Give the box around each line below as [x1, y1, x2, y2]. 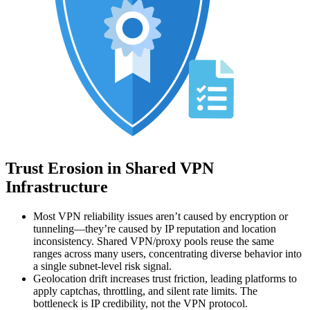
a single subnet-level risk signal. [33, 259, 172, 272]
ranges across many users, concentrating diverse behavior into [33, 247, 302, 259]
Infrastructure [6, 177, 108, 196]
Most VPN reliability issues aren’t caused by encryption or [33, 210, 288, 222]
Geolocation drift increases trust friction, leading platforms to [33, 272, 297, 284]
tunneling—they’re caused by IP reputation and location [33, 222, 276, 235]
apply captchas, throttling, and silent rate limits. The [33, 284, 257, 297]
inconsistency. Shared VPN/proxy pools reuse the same [33, 235, 274, 247]
